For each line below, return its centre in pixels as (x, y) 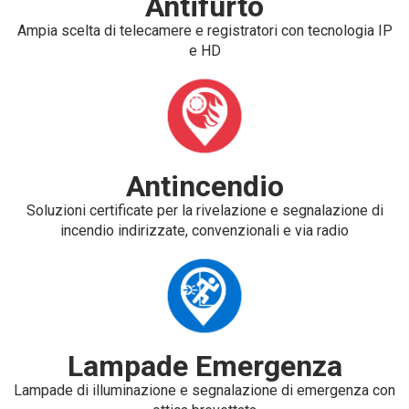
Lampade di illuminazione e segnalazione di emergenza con (204, 390)
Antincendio (204, 186)
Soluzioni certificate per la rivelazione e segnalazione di (204, 210)
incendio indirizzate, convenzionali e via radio (204, 230)
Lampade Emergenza (204, 366)
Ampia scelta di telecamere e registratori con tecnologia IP (204, 30)
